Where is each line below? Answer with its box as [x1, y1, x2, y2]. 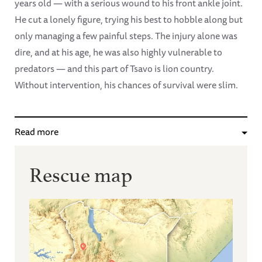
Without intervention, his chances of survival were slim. [15, 77, 242, 93]
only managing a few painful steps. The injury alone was [15, 28, 237, 44]
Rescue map [29, 157, 132, 188]
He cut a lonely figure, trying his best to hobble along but [15, 12, 243, 27]
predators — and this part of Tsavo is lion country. [15, 61, 214, 77]
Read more [15, 124, 58, 140]
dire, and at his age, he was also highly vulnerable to [15, 44, 222, 60]
